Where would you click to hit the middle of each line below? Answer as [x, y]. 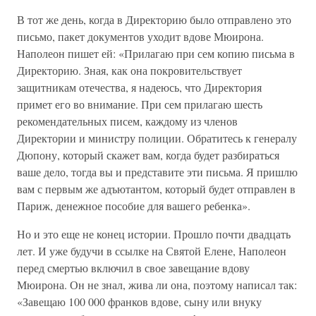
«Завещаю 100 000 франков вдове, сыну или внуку [139, 302]
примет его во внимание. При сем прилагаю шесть [140, 104]
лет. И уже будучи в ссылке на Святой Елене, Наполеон [152, 251]
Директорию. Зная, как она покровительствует [129, 70]
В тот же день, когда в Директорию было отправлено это [154, 19]
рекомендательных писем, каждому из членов [127, 121]
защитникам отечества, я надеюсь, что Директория [139, 87]
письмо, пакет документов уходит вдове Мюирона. [140, 36]
